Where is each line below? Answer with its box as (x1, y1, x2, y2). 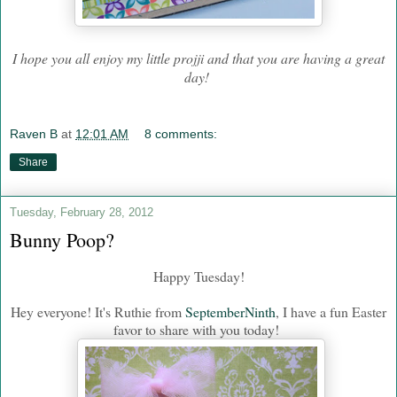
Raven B (10, 126, 58, 141)
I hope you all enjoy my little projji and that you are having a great (12, 49, 385, 68)
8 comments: (144, 126, 218, 141)
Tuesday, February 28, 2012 (10, 205, 153, 219)
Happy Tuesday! (152, 266, 245, 285)
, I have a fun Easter (276, 301, 386, 321)
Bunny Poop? (10, 226, 114, 253)
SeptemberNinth (185, 301, 276, 321)
